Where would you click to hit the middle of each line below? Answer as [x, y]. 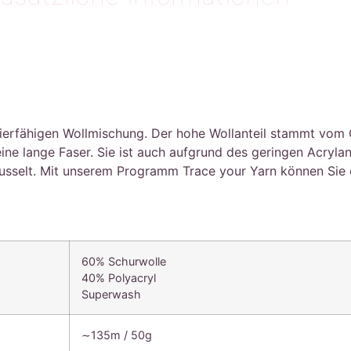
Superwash [112, 294]
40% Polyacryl [119, 277]
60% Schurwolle [124, 261]
